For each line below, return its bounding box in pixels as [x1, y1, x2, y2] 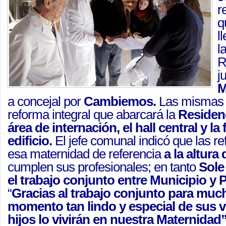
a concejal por [8, 94, 84, 109]
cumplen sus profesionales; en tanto [8, 159, 199, 175]
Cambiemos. [84, 94, 156, 109]
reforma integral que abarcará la [8, 107, 178, 122]
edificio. [8, 133, 52, 148]
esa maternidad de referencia [8, 146, 164, 161]
